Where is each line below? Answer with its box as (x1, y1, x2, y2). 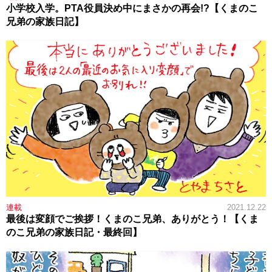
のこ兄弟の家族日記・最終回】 (6, 226, 142, 237)
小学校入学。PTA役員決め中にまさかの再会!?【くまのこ (6, 2, 258, 13)
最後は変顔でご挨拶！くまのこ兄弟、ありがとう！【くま (6, 213, 259, 224)
